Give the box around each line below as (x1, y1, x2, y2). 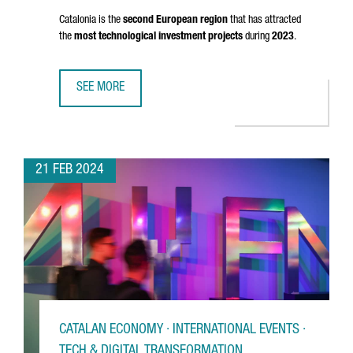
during (243, 32, 272, 43)
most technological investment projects (74, 32, 243, 43)
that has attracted (228, 15, 301, 26)
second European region (123, 15, 228, 26)
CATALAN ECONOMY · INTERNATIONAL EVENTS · (59, 323, 306, 337)
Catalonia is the (59, 15, 123, 26)
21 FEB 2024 (35, 163, 104, 177)
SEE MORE (76, 82, 124, 95)
